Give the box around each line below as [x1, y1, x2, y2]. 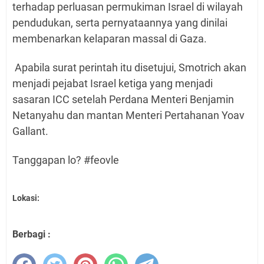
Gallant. [12, 124, 51, 137]
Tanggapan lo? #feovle [12, 153, 119, 166]
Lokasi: [12, 193, 39, 203]
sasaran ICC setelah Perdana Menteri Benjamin [12, 93, 234, 105]
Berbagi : [12, 229, 51, 240]
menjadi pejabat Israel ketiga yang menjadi [12, 77, 213, 90]
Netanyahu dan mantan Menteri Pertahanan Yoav [12, 108, 245, 121]
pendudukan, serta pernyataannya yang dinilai [12, 16, 227, 29]
